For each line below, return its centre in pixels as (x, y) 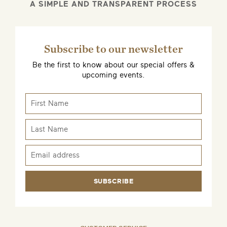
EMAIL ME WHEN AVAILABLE (113, 197)
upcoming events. (113, 75)
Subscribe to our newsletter (113, 49)
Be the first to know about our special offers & (113, 65)
